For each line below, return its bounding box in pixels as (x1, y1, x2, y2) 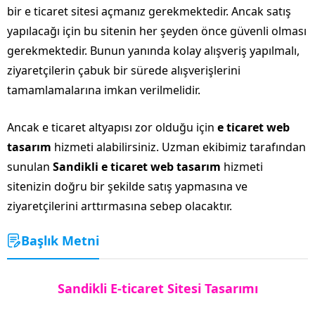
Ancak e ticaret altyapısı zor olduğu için (7, 119, 217, 135)
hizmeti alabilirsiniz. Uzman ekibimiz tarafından (51, 139, 306, 155)
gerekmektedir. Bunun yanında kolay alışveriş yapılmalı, (7, 42, 300, 58)
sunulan (7, 158, 53, 174)
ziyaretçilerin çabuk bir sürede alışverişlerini (7, 62, 240, 78)
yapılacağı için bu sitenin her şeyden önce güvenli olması (7, 22, 307, 39)
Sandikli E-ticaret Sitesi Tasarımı (57, 279, 258, 297)
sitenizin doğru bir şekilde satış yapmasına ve (7, 178, 247, 194)
